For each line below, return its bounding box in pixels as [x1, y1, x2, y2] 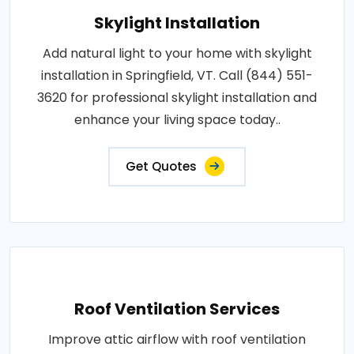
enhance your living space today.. [73, 110, 281, 129]
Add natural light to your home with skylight [42, 43, 312, 62]
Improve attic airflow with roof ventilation [48, 330, 306, 348]
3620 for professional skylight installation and [37, 88, 317, 107]
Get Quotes [126, 157, 197, 175]
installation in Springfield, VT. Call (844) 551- [41, 66, 313, 85]
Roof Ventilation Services [74, 297, 280, 320]
